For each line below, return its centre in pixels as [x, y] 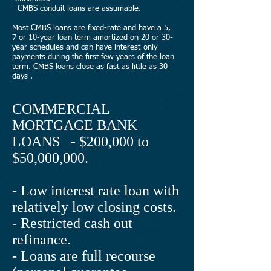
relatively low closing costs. [94, 207]
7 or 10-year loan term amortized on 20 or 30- [93, 38]
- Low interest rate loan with [96, 191]
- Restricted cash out [72, 223]
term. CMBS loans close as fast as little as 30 [90, 67]
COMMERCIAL [61, 109]
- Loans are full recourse [84, 256]
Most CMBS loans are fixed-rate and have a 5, [91, 28]
